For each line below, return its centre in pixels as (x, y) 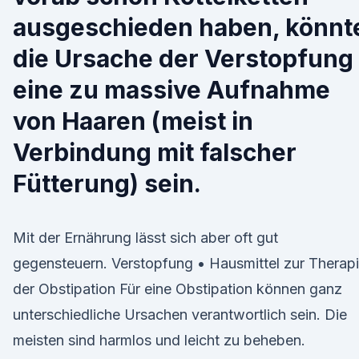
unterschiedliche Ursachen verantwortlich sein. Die (180, 315)
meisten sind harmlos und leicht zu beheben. (159, 340)
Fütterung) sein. (107, 184)
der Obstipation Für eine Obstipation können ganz (177, 289)
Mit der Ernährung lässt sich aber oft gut (145, 238)
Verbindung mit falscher (155, 152)
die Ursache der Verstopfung (183, 58)
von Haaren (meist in (133, 121)
